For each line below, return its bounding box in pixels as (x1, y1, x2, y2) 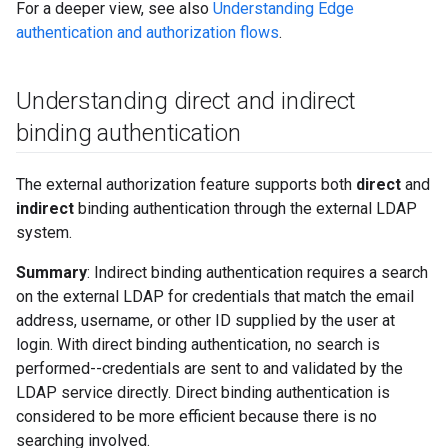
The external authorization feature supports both (16, 175, 356, 194)
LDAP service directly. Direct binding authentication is (16, 383, 390, 402)
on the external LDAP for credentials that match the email (16, 287, 414, 306)
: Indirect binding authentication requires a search (87, 263, 428, 282)
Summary (16, 263, 87, 282)
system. (16, 223, 72, 242)
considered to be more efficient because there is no (16, 407, 377, 426)
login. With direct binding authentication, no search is (16, 335, 380, 354)
